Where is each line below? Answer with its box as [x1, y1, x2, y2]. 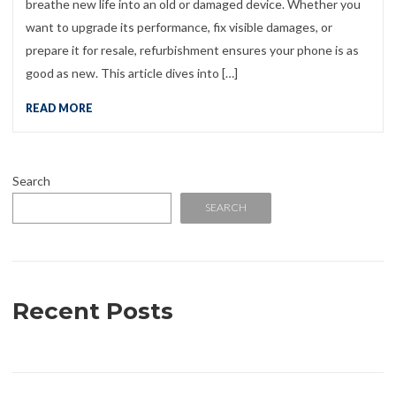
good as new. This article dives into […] [26, 65, 238, 80]
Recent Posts [12, 296, 173, 325]
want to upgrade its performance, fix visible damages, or [26, 19, 332, 34]
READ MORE [26, 101, 93, 115]
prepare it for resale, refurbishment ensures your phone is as [26, 42, 359, 57]
